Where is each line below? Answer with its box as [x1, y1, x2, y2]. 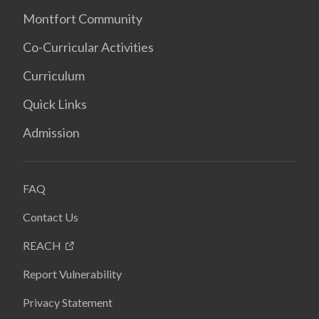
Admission [23, 125, 80, 140]
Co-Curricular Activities [23, 39, 154, 55]
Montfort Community [23, 11, 142, 26]
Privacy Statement [23, 296, 113, 309]
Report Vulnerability [23, 267, 122, 281]
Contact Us [23, 210, 78, 224]
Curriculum [23, 68, 85, 83]
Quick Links [23, 96, 87, 112]
